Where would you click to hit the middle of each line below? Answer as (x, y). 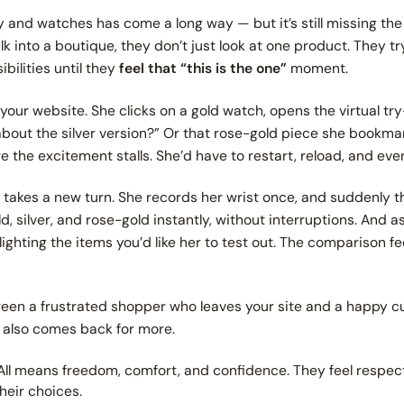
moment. (318, 69)
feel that (150, 69)
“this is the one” (234, 69)
